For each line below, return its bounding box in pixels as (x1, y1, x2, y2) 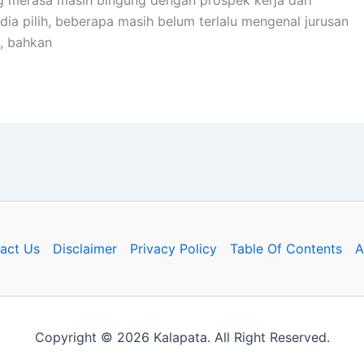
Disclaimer (52, 240, 117, 258)
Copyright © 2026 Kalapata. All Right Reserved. (34, 329, 330, 346)
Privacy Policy (129, 240, 217, 258)
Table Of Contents (229, 240, 342, 258)
